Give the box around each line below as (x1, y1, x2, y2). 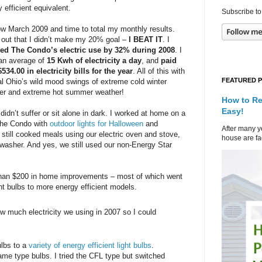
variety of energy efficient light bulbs (29, 241, 151, 250)
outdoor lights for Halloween (50, 119, 146, 129)
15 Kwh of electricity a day (47, 56, 142, 65)
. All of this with (133, 67, 185, 76)
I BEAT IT (129, 35, 163, 44)
